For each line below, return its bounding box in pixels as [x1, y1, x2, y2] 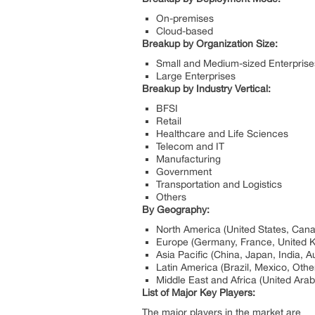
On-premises [156, 12, 214, 24]
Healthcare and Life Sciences [156, 127, 288, 139]
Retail [156, 115, 181, 127]
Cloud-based [156, 25, 219, 37]
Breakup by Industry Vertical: [142, 82, 271, 94]
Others [156, 191, 186, 202]
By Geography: [142, 203, 210, 215]
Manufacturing [156, 153, 221, 165]
